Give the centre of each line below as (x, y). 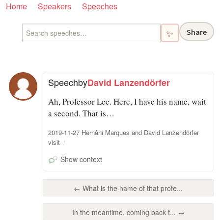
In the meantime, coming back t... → (128, 212)
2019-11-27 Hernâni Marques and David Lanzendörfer (124, 132)
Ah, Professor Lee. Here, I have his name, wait (127, 101)
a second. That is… (82, 113)
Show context (81, 159)
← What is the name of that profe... (128, 188)
